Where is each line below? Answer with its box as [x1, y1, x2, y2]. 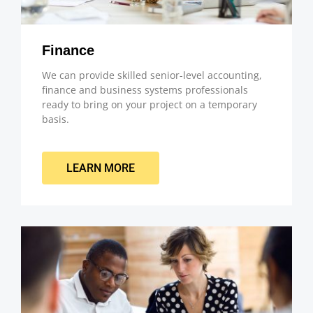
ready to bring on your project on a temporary [42, 98, 257, 112]
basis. [42, 112, 69, 126]
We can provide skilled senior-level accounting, [42, 68, 262, 82]
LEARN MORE [66, 161, 135, 175]
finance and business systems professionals [42, 83, 248, 97]
